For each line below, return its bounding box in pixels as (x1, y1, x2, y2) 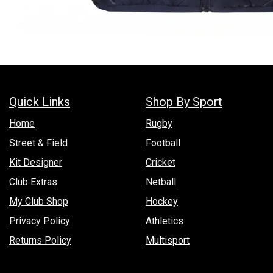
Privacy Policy (9, 214, 70, 227)
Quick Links (9, 94, 70, 109)
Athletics (146, 214, 183, 227)
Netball (146, 175, 176, 188)
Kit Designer (9, 156, 62, 168)
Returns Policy (9, 234, 71, 246)
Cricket (146, 156, 175, 168)
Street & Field (9, 136, 68, 149)
